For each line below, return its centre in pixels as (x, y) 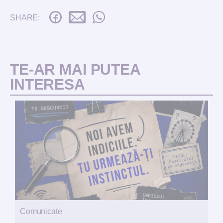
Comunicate (41, 211)
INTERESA (48, 84)
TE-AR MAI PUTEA (75, 69)
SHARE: (26, 17)
